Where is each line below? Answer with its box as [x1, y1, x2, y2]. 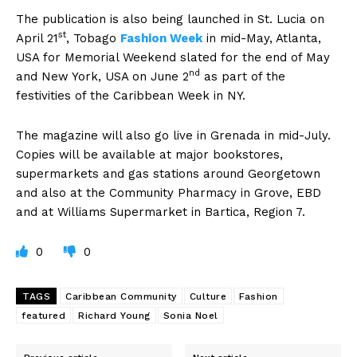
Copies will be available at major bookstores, [16, 147, 283, 162]
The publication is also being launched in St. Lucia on [16, 11, 324, 26]
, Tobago [66, 30, 120, 45]
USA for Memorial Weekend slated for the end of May [16, 49, 330, 65]
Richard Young [78, 309, 151, 321]
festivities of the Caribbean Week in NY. [16, 88, 245, 103]
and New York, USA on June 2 [16, 69, 189, 84]
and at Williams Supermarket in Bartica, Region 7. [16, 204, 305, 219]
